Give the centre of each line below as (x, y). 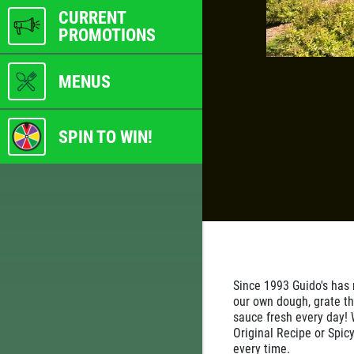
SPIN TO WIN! (105, 136)
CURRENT (92, 17)
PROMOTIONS (107, 34)
